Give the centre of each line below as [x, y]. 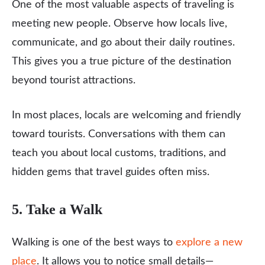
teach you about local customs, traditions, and [119, 153]
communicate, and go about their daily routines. [123, 43]
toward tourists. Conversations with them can [119, 134]
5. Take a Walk [57, 209]
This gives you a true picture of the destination [122, 62]
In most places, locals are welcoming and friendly [126, 115]
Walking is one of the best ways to [94, 243]
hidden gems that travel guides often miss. [111, 172]
